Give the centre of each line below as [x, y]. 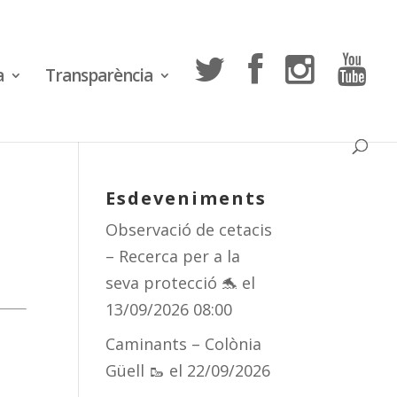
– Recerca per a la [173, 256]
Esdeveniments [187, 198]
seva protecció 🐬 [172, 283]
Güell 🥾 [136, 370]
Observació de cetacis [189, 230]
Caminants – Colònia [184, 344]
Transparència [99, 75]
